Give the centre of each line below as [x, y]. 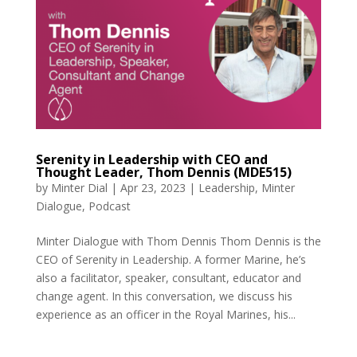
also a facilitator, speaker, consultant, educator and [168, 278]
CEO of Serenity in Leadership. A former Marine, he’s [171, 260]
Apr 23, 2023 [153, 188]
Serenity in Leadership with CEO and [151, 160]
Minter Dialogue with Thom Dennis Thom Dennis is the [178, 241]
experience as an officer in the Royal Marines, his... [165, 315]
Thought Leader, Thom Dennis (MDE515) [163, 173]
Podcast [109, 206]
